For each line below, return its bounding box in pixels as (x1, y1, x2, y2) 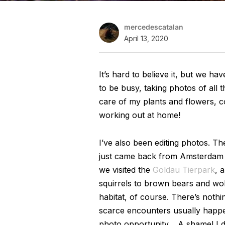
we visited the (99, 165, 153, 175)
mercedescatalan (124, 23, 183, 31)
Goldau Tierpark (153, 165, 215, 175)
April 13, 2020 (124, 34, 168, 43)
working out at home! (99, 110, 180, 120)
